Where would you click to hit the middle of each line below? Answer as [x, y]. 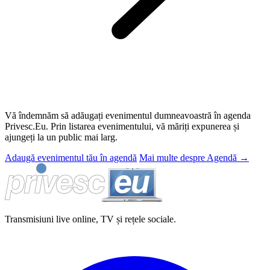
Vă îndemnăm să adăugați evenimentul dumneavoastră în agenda [128, 115]
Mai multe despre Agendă [189, 157]
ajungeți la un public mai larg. [61, 137]
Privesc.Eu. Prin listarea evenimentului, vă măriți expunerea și [122, 126]
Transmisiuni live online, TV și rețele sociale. [90, 219]
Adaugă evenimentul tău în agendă [71, 157]
